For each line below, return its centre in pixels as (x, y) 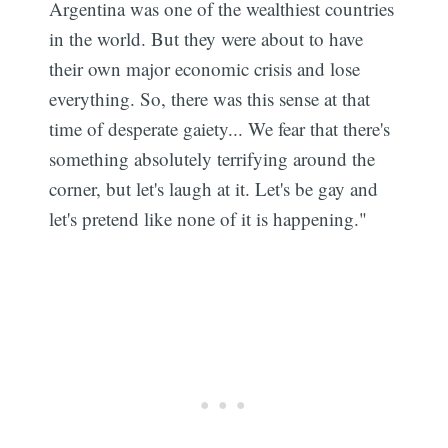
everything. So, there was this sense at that (210, 98)
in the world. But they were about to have (206, 38)
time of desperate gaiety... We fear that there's (220, 128)
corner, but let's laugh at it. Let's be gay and (214, 188)
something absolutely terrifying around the (212, 158)
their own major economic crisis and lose (205, 68)
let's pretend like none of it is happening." (208, 218)
